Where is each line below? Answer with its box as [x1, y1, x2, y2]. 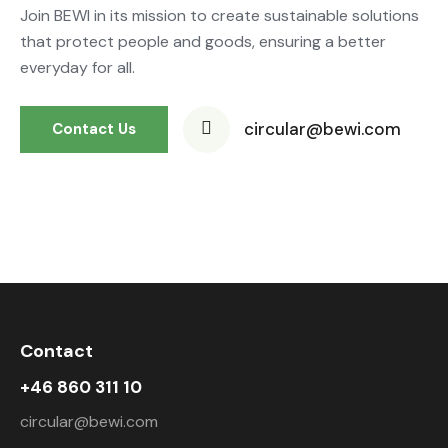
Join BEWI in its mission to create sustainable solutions [20, 4, 419, 26]
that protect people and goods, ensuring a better [20, 30, 386, 52]
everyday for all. [20, 56, 135, 78]
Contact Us [52, 118, 136, 139]
